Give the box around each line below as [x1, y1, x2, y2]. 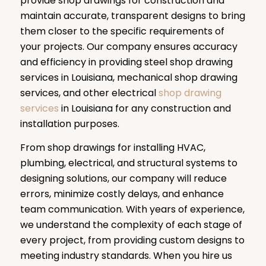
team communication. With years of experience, [20, 202, 245, 216]
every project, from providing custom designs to [20, 233, 245, 247]
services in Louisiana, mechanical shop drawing [20, 71, 237, 85]
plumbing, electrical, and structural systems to [20, 156, 237, 170]
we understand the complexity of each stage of [20, 217, 242, 232]
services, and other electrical [20, 86, 159, 100]
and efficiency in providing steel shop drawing [20, 55, 233, 69]
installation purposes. [20, 117, 119, 131]
